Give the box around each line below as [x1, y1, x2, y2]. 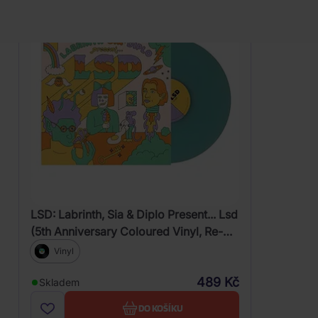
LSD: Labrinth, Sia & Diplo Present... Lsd [31, 207, 238, 221]
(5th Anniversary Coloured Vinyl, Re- [31, 224, 223, 238]
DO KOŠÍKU [138, 302, 183, 314]
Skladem [39, 276, 79, 288]
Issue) [31, 241, 62, 256]
